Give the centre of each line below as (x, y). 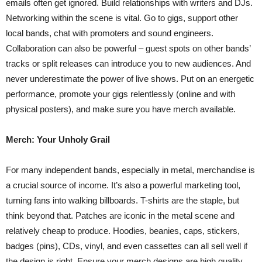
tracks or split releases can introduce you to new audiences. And (128, 63)
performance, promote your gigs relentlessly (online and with (120, 94)
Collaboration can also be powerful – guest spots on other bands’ (128, 48)
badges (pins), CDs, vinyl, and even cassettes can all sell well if (127, 246)
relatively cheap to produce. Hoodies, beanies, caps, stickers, (123, 231)
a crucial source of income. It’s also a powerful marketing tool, (123, 185)
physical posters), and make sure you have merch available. (121, 109)
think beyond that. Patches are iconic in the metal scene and (120, 216)
